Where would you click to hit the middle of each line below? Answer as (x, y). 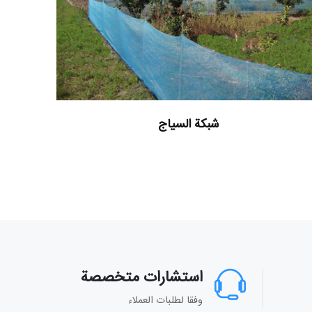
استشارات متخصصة (141, 278)
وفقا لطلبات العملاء (165, 301)
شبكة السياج (188, 125)
